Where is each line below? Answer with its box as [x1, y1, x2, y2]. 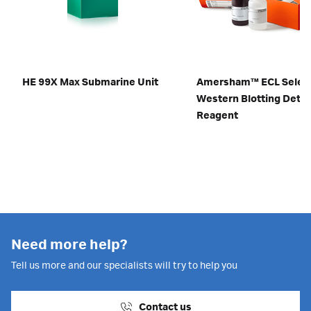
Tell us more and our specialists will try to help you [11, 260, 237, 271]
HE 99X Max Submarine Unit [22, 77, 158, 88]
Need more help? [11, 237, 127, 253]
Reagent [196, 110, 238, 121]
